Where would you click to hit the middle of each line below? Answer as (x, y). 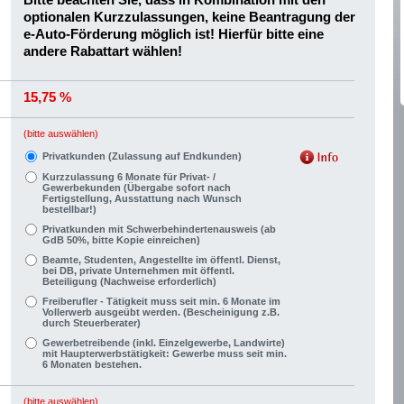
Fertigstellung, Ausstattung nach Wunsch (142, 198)
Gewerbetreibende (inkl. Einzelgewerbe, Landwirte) (164, 343)
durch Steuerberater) (92, 323)
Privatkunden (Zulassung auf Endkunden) (142, 156)
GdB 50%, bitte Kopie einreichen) (121, 240)
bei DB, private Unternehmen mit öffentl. (138, 271)
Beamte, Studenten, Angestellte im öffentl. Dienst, (161, 260)
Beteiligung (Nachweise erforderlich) (129, 281)
